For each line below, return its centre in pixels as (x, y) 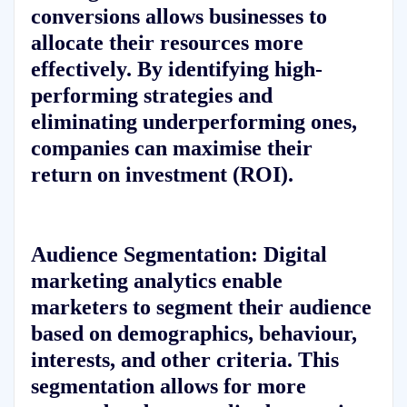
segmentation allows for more (168, 385)
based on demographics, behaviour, (194, 333)
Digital (292, 253)
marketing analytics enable (156, 280)
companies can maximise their (171, 148)
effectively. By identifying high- (176, 69)
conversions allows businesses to (179, 16)
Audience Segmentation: (144, 253)
